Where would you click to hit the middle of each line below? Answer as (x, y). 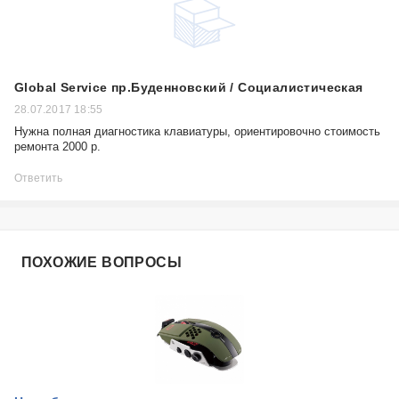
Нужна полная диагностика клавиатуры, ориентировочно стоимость (197, 131)
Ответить (39, 178)
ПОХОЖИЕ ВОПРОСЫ (102, 262)
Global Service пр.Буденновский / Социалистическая (189, 87)
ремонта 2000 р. (57, 147)
